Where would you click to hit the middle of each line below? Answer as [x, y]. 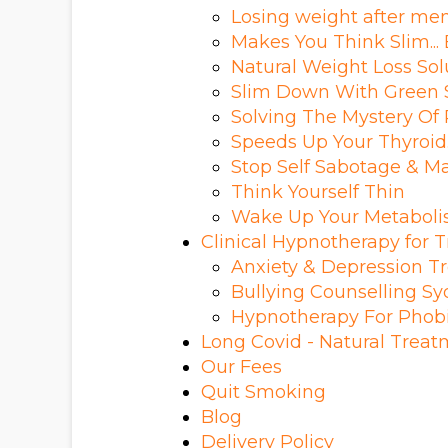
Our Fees [241, 366]
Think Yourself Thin [317, 191]
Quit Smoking [263, 391]
